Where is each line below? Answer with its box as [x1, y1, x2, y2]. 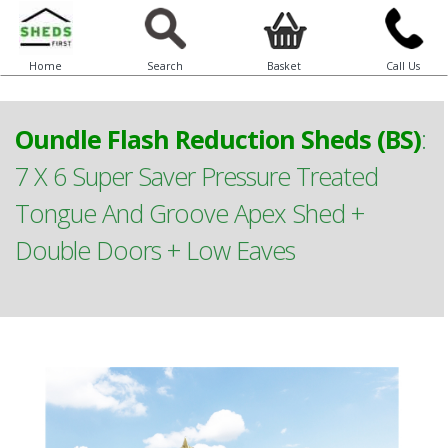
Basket [266, 59, 301, 73]
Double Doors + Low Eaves [15, 233, 295, 267]
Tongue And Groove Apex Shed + [15, 196, 364, 230]
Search [146, 59, 183, 73]
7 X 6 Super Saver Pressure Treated [15, 159, 378, 193]
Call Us [385, 59, 420, 73]
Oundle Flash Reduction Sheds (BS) [15, 122, 421, 156]
